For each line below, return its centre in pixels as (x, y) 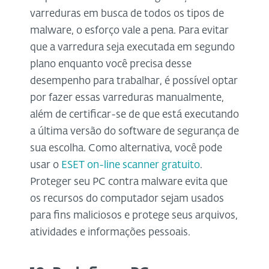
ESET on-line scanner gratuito (131, 165)
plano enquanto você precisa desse (111, 64)
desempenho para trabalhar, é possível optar (134, 81)
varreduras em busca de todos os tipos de (127, 14)
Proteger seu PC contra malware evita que (129, 182)
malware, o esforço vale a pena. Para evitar (129, 31)
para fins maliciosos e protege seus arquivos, (134, 216)
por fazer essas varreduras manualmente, (127, 98)
